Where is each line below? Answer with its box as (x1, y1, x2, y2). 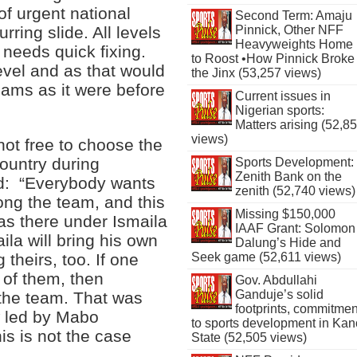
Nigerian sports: (234, 104, 324, 117)
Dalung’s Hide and (234, 236, 341, 249)
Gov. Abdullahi (234, 273, 317, 287)
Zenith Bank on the (234, 170, 342, 183)
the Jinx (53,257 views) (191, 66, 322, 80)
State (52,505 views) (191, 331, 308, 344)
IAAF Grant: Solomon (234, 222, 355, 235)
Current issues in (234, 89, 331, 103)
